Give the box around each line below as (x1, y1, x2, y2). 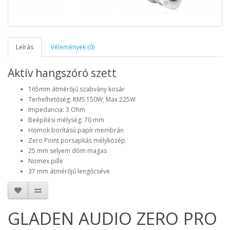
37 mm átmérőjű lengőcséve (28, 167, 110, 176)
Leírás (16, 43, 33, 52)
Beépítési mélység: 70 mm (28, 116, 104, 125)
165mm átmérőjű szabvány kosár (28, 85, 125, 94)
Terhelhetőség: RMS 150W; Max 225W (28, 95, 136, 104)
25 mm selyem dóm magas (28, 146, 107, 156)
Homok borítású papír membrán (28, 126, 124, 135)
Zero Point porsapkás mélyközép (28, 136, 125, 145)
